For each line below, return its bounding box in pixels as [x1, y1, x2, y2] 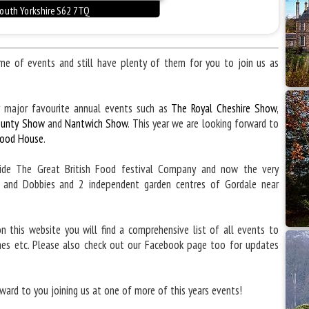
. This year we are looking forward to [128, 115, 279, 131]
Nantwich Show [65, 115, 128, 131]
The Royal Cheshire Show [171, 100, 277, 116]
